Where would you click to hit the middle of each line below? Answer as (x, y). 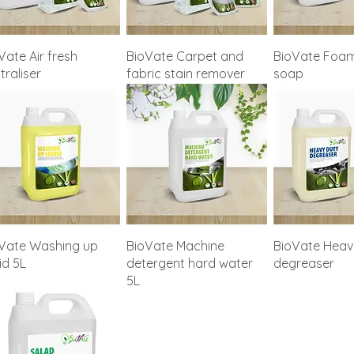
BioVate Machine (175, 245)
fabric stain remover (185, 73)
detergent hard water (189, 263)
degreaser (303, 263)
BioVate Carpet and (185, 56)
